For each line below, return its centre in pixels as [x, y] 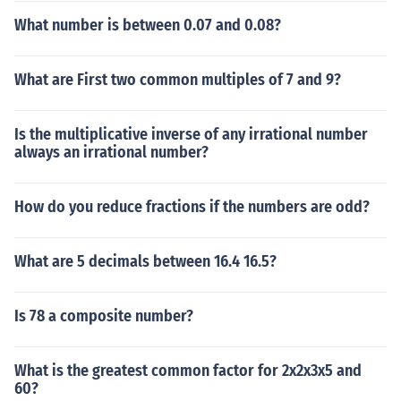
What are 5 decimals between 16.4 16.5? [145, 261]
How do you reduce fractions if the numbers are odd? [192, 207]
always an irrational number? [111, 152]
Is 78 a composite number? [104, 316]
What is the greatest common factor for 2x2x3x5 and [188, 371]
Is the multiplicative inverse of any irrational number [191, 134]
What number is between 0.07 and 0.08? [148, 25]
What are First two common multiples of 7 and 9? [178, 80]
